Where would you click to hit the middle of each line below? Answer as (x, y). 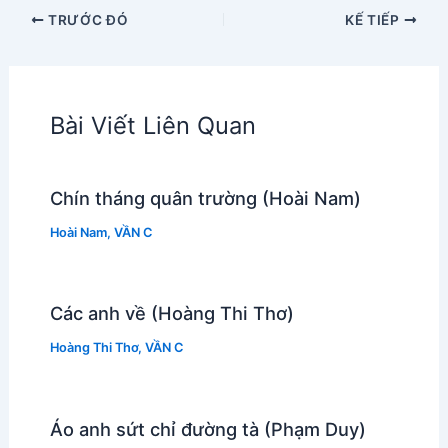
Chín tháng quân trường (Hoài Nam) (205, 197)
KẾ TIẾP (374, 19)
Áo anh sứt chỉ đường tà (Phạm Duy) (207, 429)
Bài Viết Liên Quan (152, 125)
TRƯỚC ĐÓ (86, 19)
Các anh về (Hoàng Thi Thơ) (171, 313)
